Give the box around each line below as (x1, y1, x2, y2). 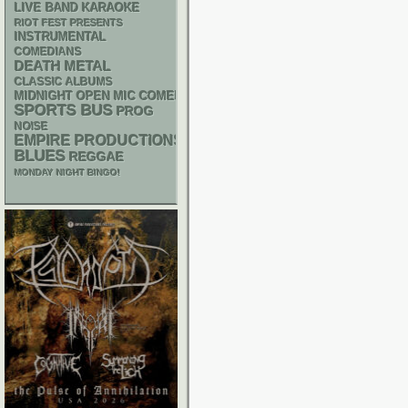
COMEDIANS (15, 46, 82, 57)
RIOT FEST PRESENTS (15, 17, 123, 28)
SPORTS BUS (15, 102, 113, 119)
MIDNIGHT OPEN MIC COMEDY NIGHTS (15, 89, 240, 103)
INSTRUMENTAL (15, 30, 107, 44)
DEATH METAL (15, 58, 111, 74)
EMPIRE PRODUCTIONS (15, 133, 184, 148)
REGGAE (69, 149, 124, 164)
